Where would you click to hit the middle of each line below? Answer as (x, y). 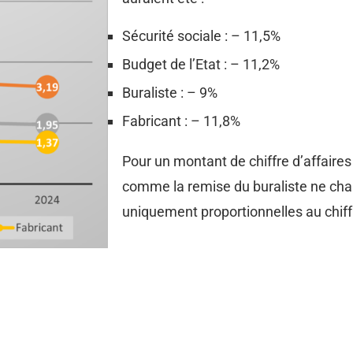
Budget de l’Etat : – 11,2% (201, 64)
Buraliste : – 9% (170, 92)
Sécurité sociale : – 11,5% (201, 35)
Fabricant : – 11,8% (181, 121)
